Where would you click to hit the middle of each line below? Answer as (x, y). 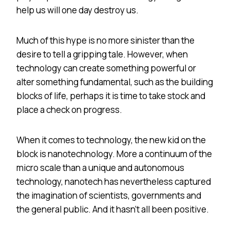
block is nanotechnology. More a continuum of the (114, 154)
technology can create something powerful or (106, 68)
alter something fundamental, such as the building (115, 82)
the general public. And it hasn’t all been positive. (113, 209)
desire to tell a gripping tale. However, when (102, 54)
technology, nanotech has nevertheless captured (114, 181)
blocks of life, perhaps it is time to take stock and (111, 95)
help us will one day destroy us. (78, 10)
